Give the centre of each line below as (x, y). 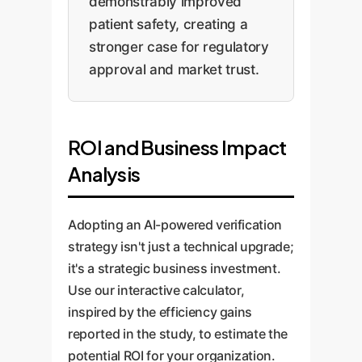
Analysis (104, 173)
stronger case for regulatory (179, 46)
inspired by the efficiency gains (160, 311)
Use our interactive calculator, (156, 290)
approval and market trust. (174, 69)
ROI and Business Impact (177, 147)
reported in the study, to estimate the (178, 333)
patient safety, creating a (168, 24)
